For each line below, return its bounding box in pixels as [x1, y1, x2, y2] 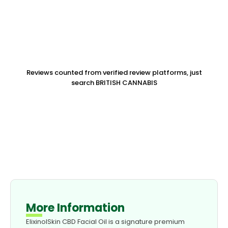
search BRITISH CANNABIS [71, 78, 157, 88]
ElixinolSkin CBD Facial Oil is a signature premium [26, 217, 185, 227]
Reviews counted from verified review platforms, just [26, 68, 202, 78]
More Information [26, 200, 125, 216]
